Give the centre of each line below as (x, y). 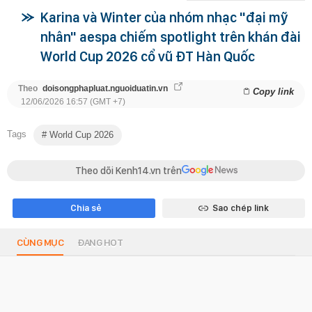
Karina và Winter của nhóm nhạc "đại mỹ (164, 17)
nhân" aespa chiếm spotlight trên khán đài (171, 37)
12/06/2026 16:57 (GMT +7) (73, 101)
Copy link (273, 91)
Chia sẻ (86, 208)
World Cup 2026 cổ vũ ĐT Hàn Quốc (148, 56)
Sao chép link (240, 208)
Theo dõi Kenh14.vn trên (128, 170)
